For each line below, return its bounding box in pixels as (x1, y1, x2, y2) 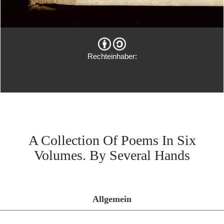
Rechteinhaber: (87, 52, 137, 60)
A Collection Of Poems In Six (28, 132, 196, 148)
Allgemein (92, 194, 131, 204)
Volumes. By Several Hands (34, 147, 190, 163)
